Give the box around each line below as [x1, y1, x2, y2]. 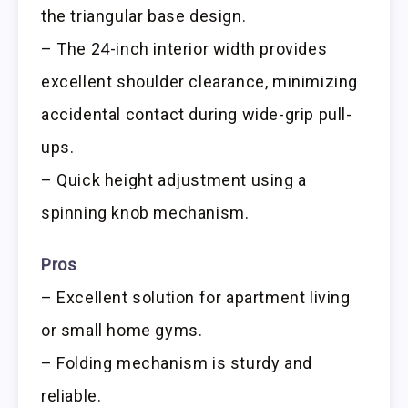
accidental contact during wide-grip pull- [41, 105, 352, 125]
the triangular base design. [41, 6, 247, 26]
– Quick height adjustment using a [41, 170, 307, 190]
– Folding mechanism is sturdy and [41, 353, 312, 373]
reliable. [41, 386, 102, 406]
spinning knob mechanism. [41, 203, 250, 223]
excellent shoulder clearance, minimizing [41, 72, 359, 92]
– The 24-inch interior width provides [41, 39, 328, 59]
